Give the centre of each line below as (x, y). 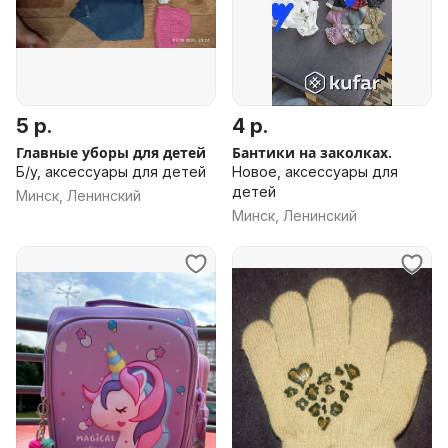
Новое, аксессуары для (315, 171)
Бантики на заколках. (312, 152)
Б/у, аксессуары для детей (111, 171)
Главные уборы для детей (111, 152)
